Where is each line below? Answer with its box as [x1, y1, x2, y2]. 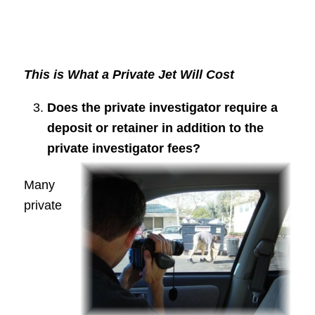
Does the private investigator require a [46, 101, 278, 115]
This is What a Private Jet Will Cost [23, 67, 234, 82]
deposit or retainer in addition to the [46, 121, 264, 136]
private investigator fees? [46, 141, 200, 156]
